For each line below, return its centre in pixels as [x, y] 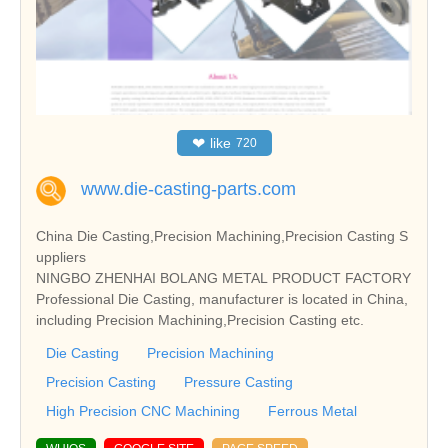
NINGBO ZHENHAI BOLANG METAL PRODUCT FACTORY [223, 277]
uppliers [61, 256]
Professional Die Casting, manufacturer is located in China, [222, 298]
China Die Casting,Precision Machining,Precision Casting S [222, 235]
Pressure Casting [238, 381]
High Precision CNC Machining [143, 410]
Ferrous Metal [312, 410]
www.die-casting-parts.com [188, 188]
